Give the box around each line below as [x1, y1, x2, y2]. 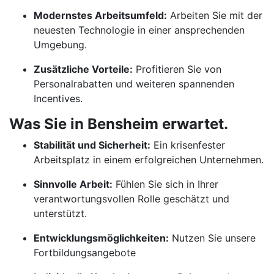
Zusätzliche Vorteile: [34, 63, 133, 75]
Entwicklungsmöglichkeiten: [34, 232, 169, 244]
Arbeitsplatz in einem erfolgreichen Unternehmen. [34, 154, 264, 166]
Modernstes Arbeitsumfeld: [34, 9, 167, 21]
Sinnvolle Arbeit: [34, 178, 113, 190]
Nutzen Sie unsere [169, 232, 256, 244]
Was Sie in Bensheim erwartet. [9, 115, 228, 133]
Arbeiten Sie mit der [167, 9, 262, 21]
